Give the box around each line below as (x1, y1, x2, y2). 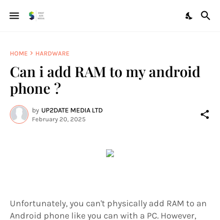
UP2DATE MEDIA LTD (41, 106, 103, 114)
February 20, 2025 (32, 115, 85, 123)
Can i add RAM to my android (10, 62, 200, 81)
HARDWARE (35, 49, 69, 57)
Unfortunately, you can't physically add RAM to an (10, 198, 207, 209)
